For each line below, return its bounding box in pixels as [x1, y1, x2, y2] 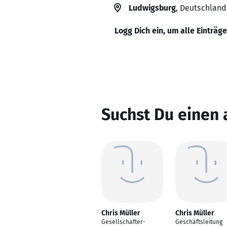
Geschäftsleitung [175, 218, 222, 225]
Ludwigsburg [129, 3, 176, 13]
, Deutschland [176, 3, 226, 13]
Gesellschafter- [101, 218, 145, 225]
